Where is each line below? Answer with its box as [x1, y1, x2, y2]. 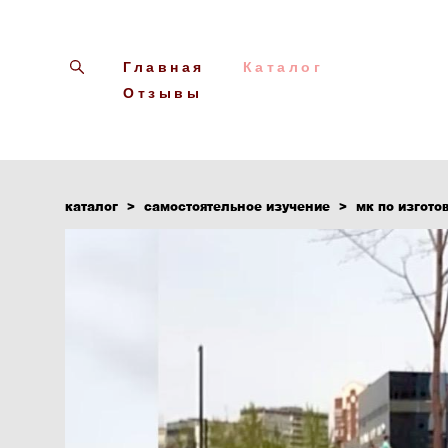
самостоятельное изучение [144, 197, 330, 215]
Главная [123, 58, 205, 75]
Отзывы [123, 84, 202, 101]
